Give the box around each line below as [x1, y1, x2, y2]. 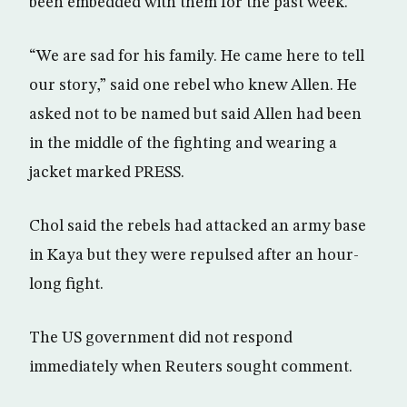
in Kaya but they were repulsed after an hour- [29, 246, 359, 263]
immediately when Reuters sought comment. [29, 358, 352, 375]
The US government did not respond [29, 329, 293, 346]
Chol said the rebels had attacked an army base [29, 217, 366, 234]
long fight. [29, 275, 104, 293]
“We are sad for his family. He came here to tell [29, 47, 364, 65]
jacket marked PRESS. [29, 164, 184, 181]
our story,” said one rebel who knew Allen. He [29, 76, 357, 94]
